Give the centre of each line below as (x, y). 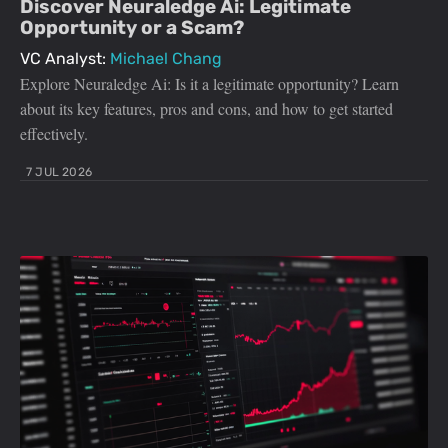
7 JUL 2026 (59, 172)
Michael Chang (166, 59)
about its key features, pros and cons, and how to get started (206, 109)
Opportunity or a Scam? (132, 28)
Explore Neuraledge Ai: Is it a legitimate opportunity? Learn (209, 84)
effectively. (54, 134)
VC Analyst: (65, 59)
